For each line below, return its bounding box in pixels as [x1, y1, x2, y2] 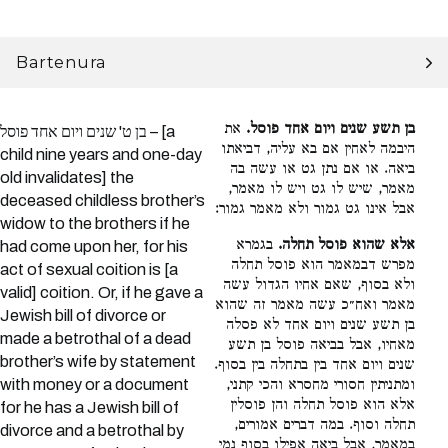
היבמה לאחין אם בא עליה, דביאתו [221, 139, 416, 160]
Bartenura [16, 52, 107, 73]
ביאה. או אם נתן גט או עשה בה [230, 159, 416, 180]
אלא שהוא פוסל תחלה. [278, 235, 416, 256]
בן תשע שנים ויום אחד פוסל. [246, 119, 416, 140]
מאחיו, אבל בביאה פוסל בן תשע [228, 335, 416, 356]
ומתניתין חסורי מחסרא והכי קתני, [226, 375, 416, 396]
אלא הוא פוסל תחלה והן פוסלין [230, 395, 416, 416]
